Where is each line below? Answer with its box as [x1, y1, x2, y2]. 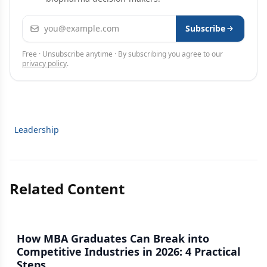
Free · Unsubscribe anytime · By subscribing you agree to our [22, 49, 223, 59]
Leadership [14, 124, 59, 135]
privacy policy [22, 58, 67, 69]
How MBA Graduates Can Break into [17, 231, 209, 246]
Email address [22, 15, 85, 29]
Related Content [10, 179, 125, 198]
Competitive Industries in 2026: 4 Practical [17, 244, 240, 259]
